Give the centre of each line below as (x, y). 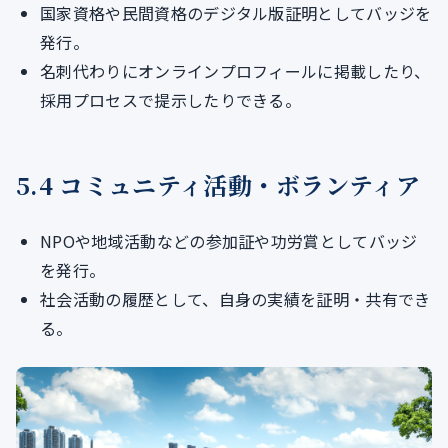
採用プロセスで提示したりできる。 (171, 100)
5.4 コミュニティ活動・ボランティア (218, 185)
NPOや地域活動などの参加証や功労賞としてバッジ (229, 241)
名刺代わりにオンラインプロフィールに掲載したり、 (235, 71)
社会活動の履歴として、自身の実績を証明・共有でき (235, 299)
